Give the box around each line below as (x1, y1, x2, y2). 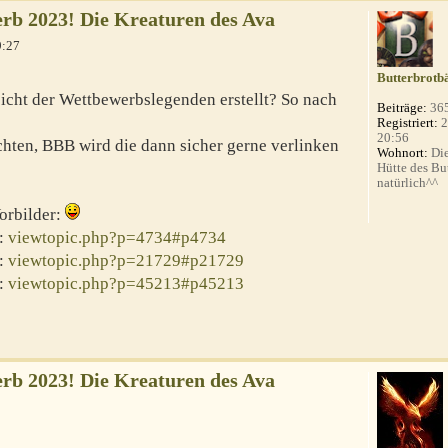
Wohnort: (377, 144, 429, 160)
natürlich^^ (377, 174, 439, 190)
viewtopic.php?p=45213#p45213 (8, 274, 244, 294)
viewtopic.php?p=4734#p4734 (8, 228, 226, 248)
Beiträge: (377, 99, 428, 115)
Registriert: (377, 114, 439, 130)
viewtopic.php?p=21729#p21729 (8, 251, 244, 271)
